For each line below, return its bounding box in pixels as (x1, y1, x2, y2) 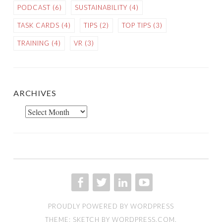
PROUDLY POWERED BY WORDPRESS (48, 202, 174, 210)
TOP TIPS (122, 21, 151, 29)
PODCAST (17, 3, 51, 11)
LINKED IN (121, 193, 156, 202)
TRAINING (17, 39, 50, 47)
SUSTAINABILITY (75, 3, 127, 11)
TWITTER (100, 193, 130, 202)
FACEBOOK (79, 193, 118, 202)
